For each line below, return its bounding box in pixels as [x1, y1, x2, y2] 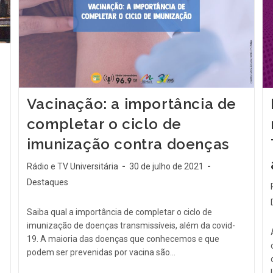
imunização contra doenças [26, 135, 229, 154]
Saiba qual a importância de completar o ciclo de [26, 207, 212, 218]
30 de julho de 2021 [129, 161, 204, 172]
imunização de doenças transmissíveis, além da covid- [26, 221, 235, 231]
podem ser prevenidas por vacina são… [26, 247, 175, 258]
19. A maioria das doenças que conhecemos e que [26, 234, 219, 244]
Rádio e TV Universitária [26, 161, 118, 172]
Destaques [26, 177, 68, 188]
